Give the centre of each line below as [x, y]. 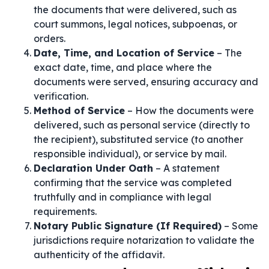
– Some [240, 226]
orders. [50, 38]
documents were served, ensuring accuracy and [146, 82]
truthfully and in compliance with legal [122, 197]
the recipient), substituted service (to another [138, 139]
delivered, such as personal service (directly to [142, 125]
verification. [61, 96]
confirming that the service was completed [133, 183]
